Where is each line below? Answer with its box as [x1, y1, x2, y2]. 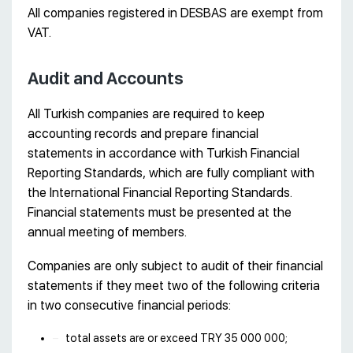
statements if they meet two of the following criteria [28, 277, 320, 293]
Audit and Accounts [28, 68, 184, 88]
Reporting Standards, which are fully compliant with [28, 165, 314, 180]
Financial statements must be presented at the [28, 204, 292, 220]
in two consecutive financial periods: [28, 297, 231, 313]
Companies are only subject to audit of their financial [28, 258, 323, 273]
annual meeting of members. [28, 224, 187, 240]
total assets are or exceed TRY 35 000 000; [65, 331, 288, 344]
